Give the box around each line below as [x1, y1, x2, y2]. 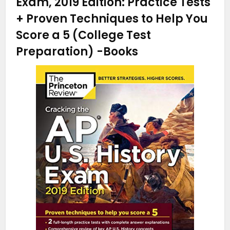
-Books [97, 43, 139, 60]
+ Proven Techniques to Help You [16, 10, 208, 27]
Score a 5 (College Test [16, 27, 151, 43]
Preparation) [16, 43, 97, 60]
